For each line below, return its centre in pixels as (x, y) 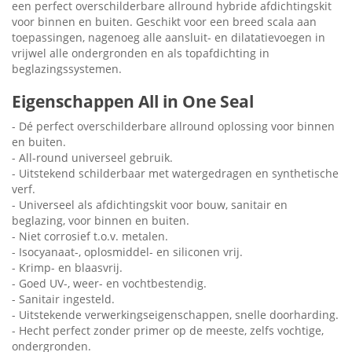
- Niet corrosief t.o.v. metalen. (90, 236)
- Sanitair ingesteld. (63, 299)
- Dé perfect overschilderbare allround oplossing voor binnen (173, 126)
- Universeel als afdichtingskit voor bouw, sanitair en (150, 205)
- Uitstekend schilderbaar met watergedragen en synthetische (175, 174)
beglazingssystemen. (67, 69)
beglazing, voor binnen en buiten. (101, 221)
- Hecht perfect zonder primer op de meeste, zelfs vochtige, (168, 331)
